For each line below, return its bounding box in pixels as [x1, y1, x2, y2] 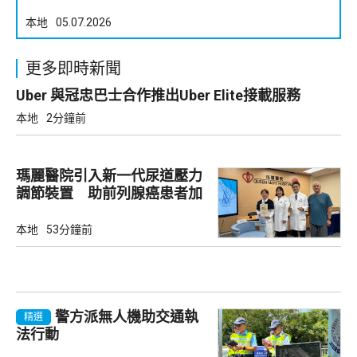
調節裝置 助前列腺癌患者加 [16, 184, 202, 202]
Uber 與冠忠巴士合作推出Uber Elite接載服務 [16, 86, 300, 104]
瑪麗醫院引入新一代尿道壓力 [16, 167, 202, 184]
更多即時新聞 [25, 58, 121, 78]
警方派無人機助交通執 [55, 308, 198, 325]
